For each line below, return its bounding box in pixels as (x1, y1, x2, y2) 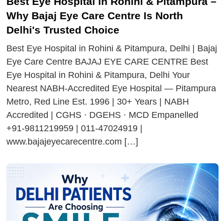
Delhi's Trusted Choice (6, 24, 120, 36)
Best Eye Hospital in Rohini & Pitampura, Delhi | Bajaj (6, 43, 218, 53)
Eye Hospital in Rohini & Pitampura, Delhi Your (6, 70, 190, 80)
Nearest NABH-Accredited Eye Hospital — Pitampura (6, 83, 217, 93)
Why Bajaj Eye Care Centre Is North (6, 9, 184, 21)
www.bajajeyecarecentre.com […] (6, 136, 139, 147)
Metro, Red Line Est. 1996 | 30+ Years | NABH (6, 96, 189, 107)
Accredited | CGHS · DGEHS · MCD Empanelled (6, 110, 199, 120)
